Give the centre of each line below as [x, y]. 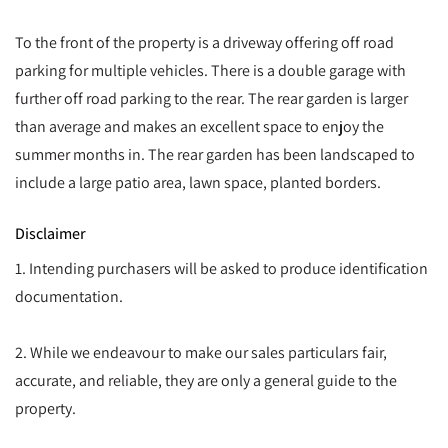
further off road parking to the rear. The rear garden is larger [211, 97]
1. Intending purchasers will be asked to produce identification [221, 267]
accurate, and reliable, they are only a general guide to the [206, 379]
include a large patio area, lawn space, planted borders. [198, 181]
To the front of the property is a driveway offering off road [204, 41]
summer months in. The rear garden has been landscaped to [215, 153]
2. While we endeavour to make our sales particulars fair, [201, 351]
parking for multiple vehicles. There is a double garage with [210, 69]
